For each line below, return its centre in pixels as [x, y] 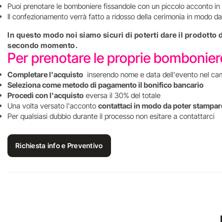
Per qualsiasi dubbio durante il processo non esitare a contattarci [112, 116]
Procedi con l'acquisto [46, 95]
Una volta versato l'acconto [53, 106]
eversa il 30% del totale [122, 95]
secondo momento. [43, 45]
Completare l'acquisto [45, 75]
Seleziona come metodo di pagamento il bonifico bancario [106, 85]
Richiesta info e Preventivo [59, 145]
